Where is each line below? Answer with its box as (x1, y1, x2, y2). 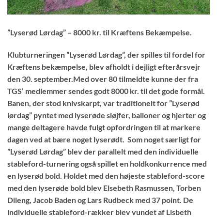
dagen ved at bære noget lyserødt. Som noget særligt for (7, 135, 201, 144)
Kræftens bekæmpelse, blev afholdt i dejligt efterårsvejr (7, 62, 201, 72)
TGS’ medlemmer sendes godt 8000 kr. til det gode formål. (7, 86, 205, 96)
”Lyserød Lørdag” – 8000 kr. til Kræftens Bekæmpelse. (7, 28, 192, 37)
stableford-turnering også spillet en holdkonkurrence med (7, 159, 207, 169)
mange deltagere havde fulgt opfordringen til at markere (7, 123, 201, 132)
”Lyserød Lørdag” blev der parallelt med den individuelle (7, 147, 199, 156)
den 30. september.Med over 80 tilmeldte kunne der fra (7, 74, 198, 84)
